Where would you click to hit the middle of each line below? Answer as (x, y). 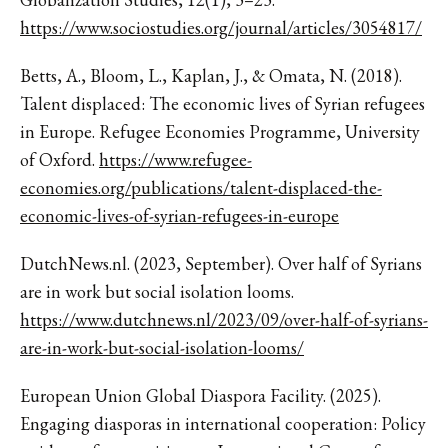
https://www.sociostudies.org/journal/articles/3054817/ (221, 27)
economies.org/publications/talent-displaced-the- (201, 187)
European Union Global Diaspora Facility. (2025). (200, 395)
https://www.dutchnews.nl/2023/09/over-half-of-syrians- (224, 319)
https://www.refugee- (175, 159)
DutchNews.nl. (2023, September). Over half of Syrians (221, 263)
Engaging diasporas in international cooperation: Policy (223, 423)
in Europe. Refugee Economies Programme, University (220, 131)
